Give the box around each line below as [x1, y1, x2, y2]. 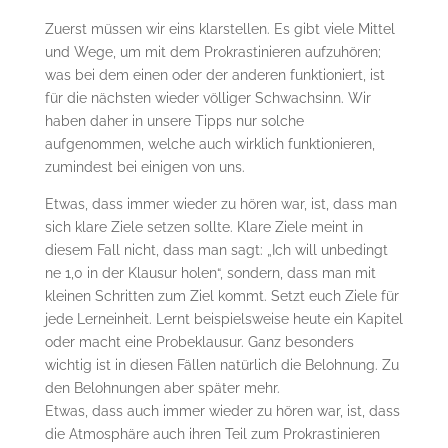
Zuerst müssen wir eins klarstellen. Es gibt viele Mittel [44, 20, 395, 37]
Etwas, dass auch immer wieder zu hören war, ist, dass [44, 402, 400, 419]
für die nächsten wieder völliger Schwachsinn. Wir [44, 89, 371, 106]
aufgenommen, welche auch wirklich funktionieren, [44, 135, 375, 152]
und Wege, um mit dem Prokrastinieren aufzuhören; [44, 43, 381, 60]
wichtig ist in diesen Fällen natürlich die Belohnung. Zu [44, 356, 399, 373]
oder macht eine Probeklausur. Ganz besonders [44, 333, 354, 350]
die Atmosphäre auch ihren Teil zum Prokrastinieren [44, 425, 380, 442]
